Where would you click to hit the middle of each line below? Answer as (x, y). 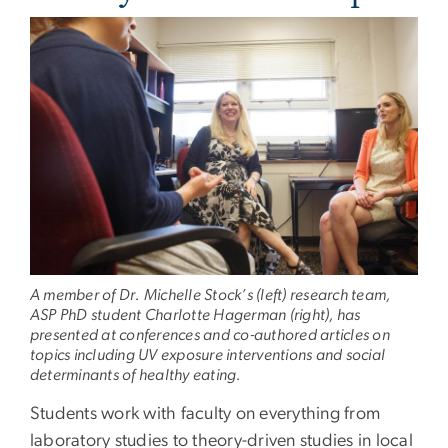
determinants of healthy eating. (136, 375)
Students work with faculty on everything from (205, 414)
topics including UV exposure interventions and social (208, 355)
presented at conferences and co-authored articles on (210, 335)
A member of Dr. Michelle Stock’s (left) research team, (210, 295)
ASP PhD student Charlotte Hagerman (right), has (195, 315)
